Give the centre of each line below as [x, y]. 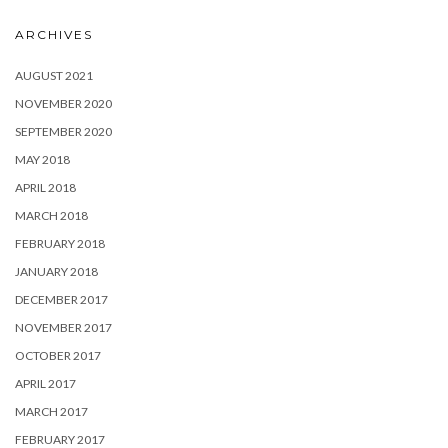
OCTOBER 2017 [58, 355]
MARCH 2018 [51, 215]
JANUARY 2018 [56, 271]
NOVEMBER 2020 [63, 103]
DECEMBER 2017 [61, 299]
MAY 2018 [42, 159]
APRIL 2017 [45, 383]
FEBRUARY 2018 [60, 243]
